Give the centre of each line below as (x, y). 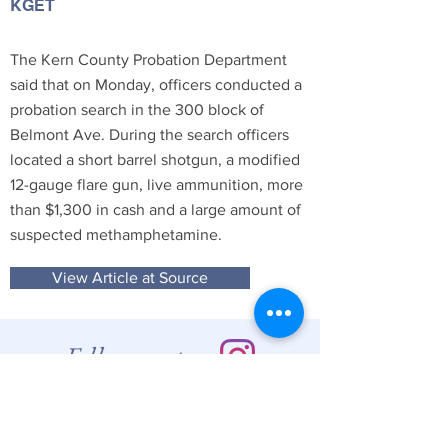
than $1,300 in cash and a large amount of (155, 209)
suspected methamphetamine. (116, 234)
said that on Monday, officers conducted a (156, 84)
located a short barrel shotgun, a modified (155, 159)
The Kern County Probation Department (148, 59)
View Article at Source (130, 277)
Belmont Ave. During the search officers (149, 134)
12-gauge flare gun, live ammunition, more (156, 184)
